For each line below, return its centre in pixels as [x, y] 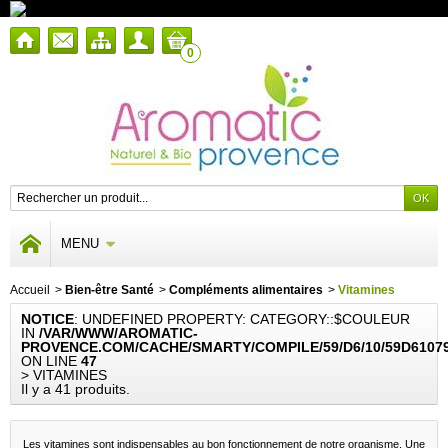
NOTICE [47, 318]
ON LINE [51, 360]
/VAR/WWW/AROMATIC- [118, 332]
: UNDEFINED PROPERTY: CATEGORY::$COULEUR [242, 318]
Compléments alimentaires [246, 289]
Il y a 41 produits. [75, 388]
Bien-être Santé [109, 289]
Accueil [30, 289]
